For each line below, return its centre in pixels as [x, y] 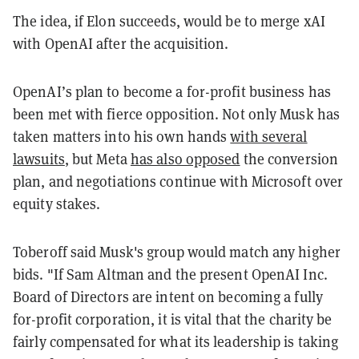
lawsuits [39, 159]
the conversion [289, 159]
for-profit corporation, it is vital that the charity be [173, 319]
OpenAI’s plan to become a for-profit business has [172, 91]
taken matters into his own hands [122, 136]
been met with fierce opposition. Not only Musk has [177, 114]
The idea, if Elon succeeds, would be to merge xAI [169, 21]
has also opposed [185, 159]
